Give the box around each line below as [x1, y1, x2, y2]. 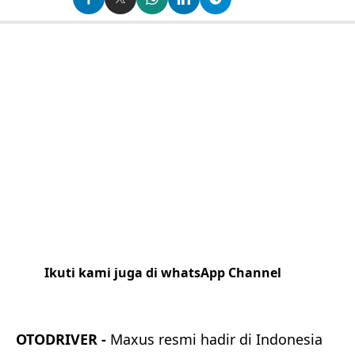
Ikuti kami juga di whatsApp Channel [44, 264, 284, 282]
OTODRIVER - [16, 330, 110, 349]
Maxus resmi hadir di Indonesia [110, 330, 323, 349]
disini [159, 284, 189, 300]
